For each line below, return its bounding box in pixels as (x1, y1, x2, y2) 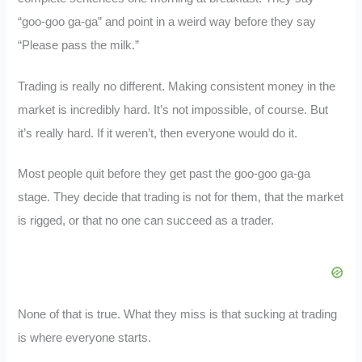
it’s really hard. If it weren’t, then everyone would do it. (18, 126, 298, 140)
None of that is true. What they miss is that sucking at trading (18, 308, 338, 322)
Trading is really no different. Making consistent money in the (18, 79, 336, 93)
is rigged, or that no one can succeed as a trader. (18, 214, 278, 228)
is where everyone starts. (18, 331, 158, 345)
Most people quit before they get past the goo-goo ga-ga (18, 167, 311, 181)
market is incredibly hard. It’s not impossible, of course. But (18, 103, 329, 116)
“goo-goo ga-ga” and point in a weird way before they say (18, 15, 317, 28)
